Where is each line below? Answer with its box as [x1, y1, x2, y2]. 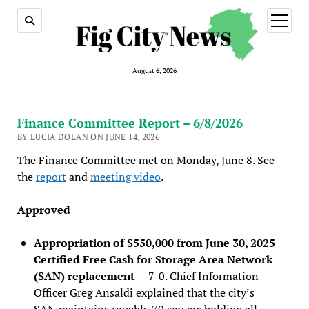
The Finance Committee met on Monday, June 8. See [17, 152, 275, 168]
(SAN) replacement [33, 268, 134, 283]
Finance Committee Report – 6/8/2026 [17, 114, 243, 131]
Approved [17, 201, 70, 217]
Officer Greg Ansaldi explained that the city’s [33, 284, 255, 300]
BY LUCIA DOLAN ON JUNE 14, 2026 [17, 131, 160, 142]
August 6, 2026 [132, 66, 177, 75]
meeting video [90, 168, 161, 184]
